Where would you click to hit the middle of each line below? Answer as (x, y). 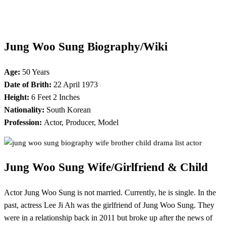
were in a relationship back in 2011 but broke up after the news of (108, 218)
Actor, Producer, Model (81, 123)
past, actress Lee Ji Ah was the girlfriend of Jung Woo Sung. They (109, 205)
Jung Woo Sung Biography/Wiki (86, 46)
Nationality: (24, 110)
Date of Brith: (28, 85)
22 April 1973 (75, 85)
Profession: (24, 123)
